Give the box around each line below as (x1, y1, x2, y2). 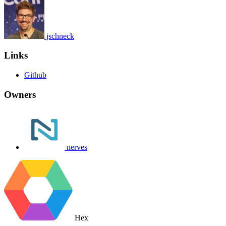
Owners (4, 89, 36, 100)
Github (24, 70, 46, 79)
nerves (67, 143, 87, 152)
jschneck (46, 31, 74, 40)
